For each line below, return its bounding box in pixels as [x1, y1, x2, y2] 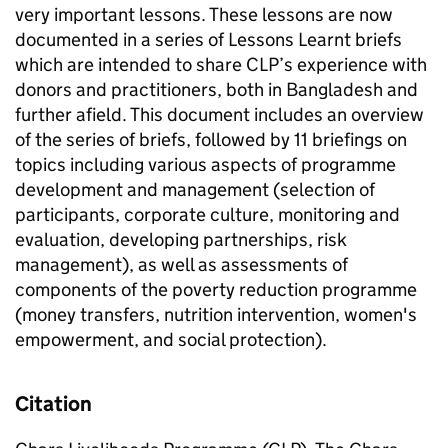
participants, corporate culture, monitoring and [15, 203, 400, 226]
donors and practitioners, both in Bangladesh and [15, 78, 418, 101]
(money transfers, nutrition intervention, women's [15, 303, 417, 326]
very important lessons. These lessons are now [15, 3, 393, 26]
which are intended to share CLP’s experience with [15, 53, 427, 76]
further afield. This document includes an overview [15, 103, 424, 126]
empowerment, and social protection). [15, 328, 327, 351]
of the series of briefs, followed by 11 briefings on [15, 128, 407, 151]
